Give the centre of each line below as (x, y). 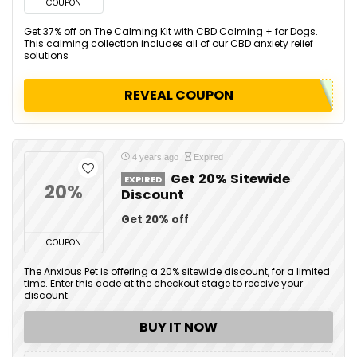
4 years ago (155, 157)
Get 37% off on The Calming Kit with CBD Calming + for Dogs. (171, 31)
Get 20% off (155, 220)
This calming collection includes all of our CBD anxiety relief (169, 43)
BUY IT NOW (178, 327)
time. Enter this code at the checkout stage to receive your (163, 283)
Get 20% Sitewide (230, 179)
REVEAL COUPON (178, 95)
